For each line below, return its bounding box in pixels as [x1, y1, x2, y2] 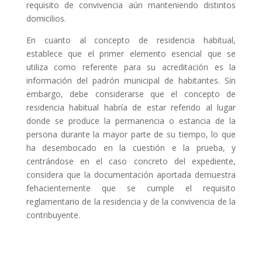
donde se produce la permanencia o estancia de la [26, 115, 236, 127]
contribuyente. [26, 209, 80, 221]
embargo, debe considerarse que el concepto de [26, 88, 236, 100]
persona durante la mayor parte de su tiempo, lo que [26, 129, 236, 140]
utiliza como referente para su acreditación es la [26, 61, 236, 73]
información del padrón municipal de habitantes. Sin [26, 75, 236, 87]
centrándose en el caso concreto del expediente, [26, 156, 236, 167]
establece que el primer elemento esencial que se [26, 48, 236, 60]
